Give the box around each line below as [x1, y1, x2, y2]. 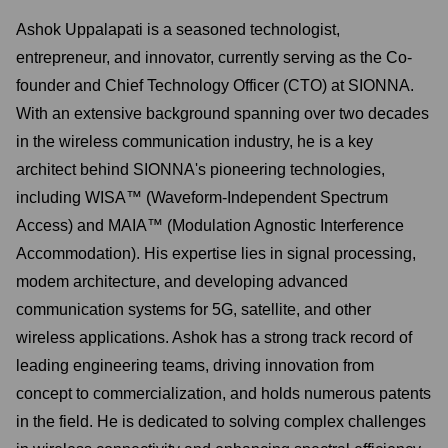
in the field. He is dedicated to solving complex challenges [16, 413, 426, 430]
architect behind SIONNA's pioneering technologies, [16, 161, 385, 178]
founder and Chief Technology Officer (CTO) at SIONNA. [16, 77, 414, 94]
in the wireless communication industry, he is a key [16, 133, 373, 150]
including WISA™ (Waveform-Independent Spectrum [16, 189, 388, 206]
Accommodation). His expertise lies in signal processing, [16, 245, 416, 262]
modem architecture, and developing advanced [16, 273, 348, 290]
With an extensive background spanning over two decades [16, 105, 429, 122]
